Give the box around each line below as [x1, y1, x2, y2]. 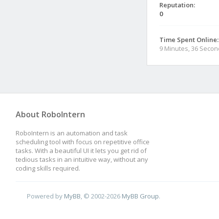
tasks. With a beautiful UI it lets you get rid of [16, 146, 147, 155]
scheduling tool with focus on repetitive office [16, 137, 150, 146]
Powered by [27, 191, 65, 200]
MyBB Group [122, 191, 159, 200]
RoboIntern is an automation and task [16, 129, 128, 137]
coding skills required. [16, 164, 80, 173]
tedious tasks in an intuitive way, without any [16, 155, 148, 164]
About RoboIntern [16, 109, 85, 120]
